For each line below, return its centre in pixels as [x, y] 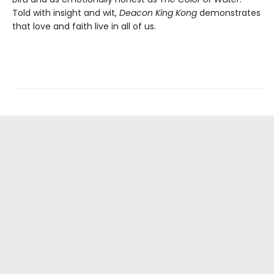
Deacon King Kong [158, 13]
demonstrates [229, 13]
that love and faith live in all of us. [84, 26]
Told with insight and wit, [66, 13]
